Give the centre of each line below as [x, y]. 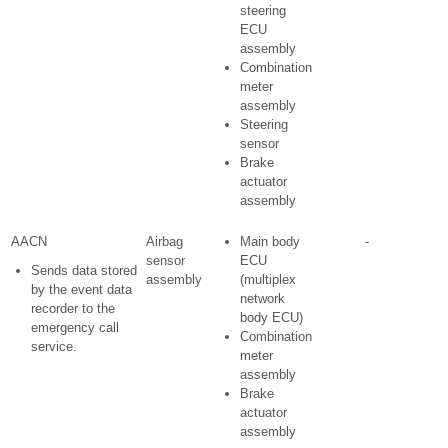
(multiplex [268, 279]
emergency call [75, 327]
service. [54, 346]
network [262, 298]
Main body [270, 241]
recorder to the [73, 308]
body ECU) [271, 317]
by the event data [81, 289]
